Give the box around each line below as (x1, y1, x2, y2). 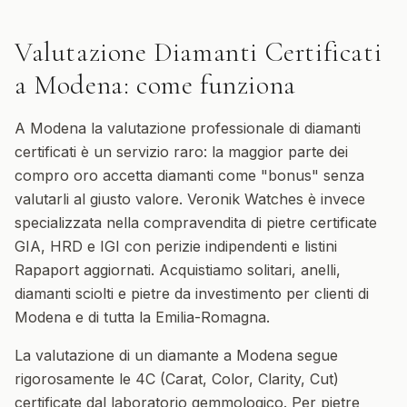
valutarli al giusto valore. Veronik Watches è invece (15, 190, 365, 208)
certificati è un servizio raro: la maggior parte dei (15, 143, 348, 161)
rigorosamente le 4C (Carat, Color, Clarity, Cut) (15, 370, 339, 388)
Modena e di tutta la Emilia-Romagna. (15, 308, 270, 326)
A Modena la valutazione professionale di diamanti (15, 119, 361, 137)
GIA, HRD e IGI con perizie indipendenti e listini (15, 237, 337, 255)
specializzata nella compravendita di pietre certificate (15, 213, 377, 232)
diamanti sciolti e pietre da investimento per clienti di (15, 284, 369, 303)
